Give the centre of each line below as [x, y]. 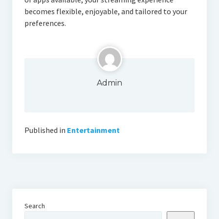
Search [34, 206]
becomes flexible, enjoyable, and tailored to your [106, 11]
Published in [45, 130]
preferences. [45, 23]
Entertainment [93, 130]
